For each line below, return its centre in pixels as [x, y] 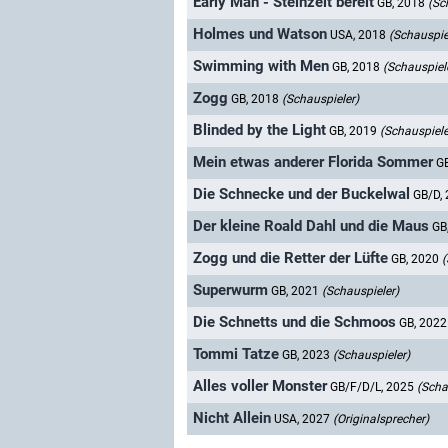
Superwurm [230, 290]
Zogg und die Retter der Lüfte [290, 258]
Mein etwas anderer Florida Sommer [313, 162]
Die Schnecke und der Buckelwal [301, 194]
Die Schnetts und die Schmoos [294, 322]
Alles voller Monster [260, 386]
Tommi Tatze [236, 354]
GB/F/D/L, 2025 [373, 387]
